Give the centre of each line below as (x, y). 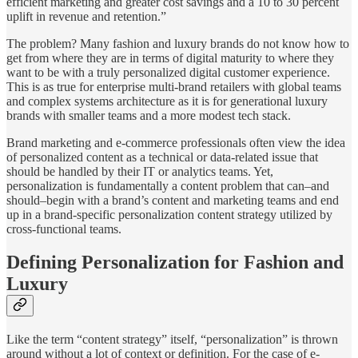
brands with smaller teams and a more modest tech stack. (149, 115)
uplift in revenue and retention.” (86, 16)
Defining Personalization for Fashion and (175, 263)
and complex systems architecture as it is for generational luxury (167, 101)
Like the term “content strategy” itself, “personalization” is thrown (172, 340)
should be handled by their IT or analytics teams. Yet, (140, 171)
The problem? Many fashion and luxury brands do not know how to (178, 43)
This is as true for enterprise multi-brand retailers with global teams (174, 86)
